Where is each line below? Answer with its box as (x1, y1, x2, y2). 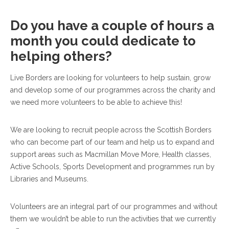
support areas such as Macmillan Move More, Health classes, (10, 150, 211, 158)
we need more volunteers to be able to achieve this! (10, 98, 182, 106)
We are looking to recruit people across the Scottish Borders (10, 126, 212, 134)
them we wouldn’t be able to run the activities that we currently (10, 215, 216, 223)
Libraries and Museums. (10, 175, 88, 183)
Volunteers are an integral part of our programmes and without (10, 202, 217, 211)
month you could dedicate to (10, 33, 196, 49)
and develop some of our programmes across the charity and (10, 86, 215, 94)
